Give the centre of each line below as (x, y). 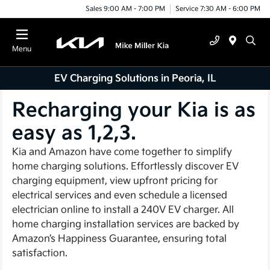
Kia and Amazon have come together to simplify (122, 152)
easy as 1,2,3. (74, 134)
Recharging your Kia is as (134, 111)
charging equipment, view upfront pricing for (115, 181)
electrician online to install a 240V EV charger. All (123, 210)
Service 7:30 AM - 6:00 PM (218, 8)
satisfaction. (40, 254)
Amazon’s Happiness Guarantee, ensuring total (120, 239)
